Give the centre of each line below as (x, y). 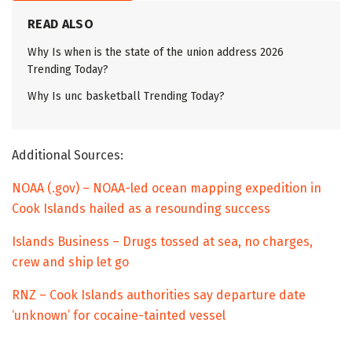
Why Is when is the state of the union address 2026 (156, 52)
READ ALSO (60, 24)
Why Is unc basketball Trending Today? (126, 96)
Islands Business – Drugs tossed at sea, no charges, (162, 241)
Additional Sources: (68, 155)
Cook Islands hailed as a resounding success (141, 208)
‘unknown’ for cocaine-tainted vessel (119, 315)
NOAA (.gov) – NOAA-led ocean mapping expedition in (167, 188)
